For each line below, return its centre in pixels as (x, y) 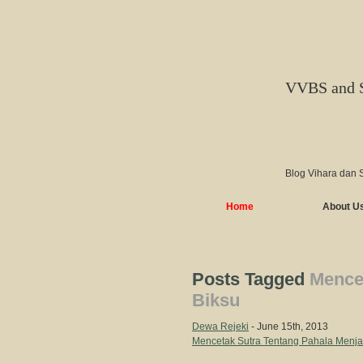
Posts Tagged (251, 279)
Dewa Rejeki (220, 327)
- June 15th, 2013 (288, 327)
